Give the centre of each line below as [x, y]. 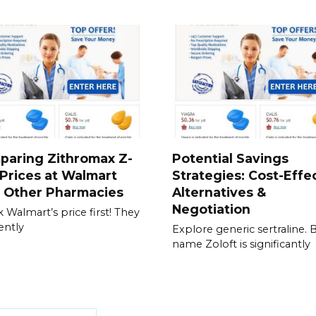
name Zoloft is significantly [241, 244]
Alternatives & [219, 192]
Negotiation [211, 209]
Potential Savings [230, 158]
